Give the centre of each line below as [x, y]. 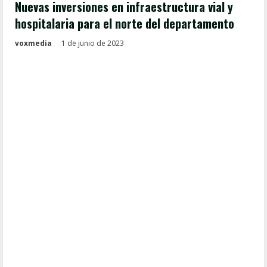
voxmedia [33, 43]
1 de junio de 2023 [94, 43]
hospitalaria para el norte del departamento [125, 23]
